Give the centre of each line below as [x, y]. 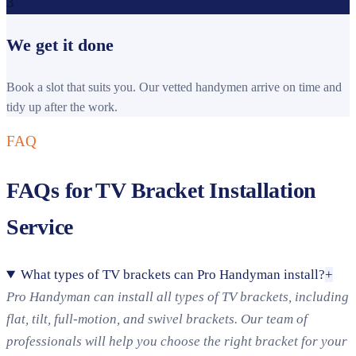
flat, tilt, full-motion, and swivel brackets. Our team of [157, 319]
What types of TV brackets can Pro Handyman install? [173, 275]
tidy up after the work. [62, 107]
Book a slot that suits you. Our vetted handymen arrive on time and [174, 87]
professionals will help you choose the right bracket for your [177, 342]
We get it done [60, 45]
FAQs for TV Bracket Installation [161, 190]
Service [40, 226]
